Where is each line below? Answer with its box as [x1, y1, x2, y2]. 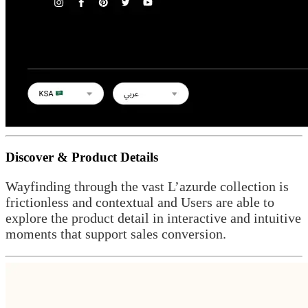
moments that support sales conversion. [5, 225, 226, 241]
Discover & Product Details [5, 149, 158, 164]
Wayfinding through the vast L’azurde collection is [5, 178, 289, 194]
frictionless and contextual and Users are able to [5, 194, 274, 210]
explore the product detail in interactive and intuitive [5, 210, 301, 225]
